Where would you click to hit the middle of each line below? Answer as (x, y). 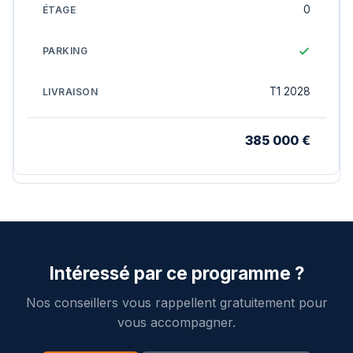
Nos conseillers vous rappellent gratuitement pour (176, 303)
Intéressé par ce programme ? (176, 273)
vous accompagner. (176, 322)
